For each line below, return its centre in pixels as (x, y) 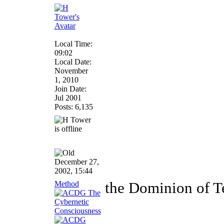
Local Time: (73, 44)
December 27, (76, 162)
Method (66, 184)
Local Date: (73, 62)
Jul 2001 (68, 98)
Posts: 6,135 (73, 107)
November (71, 71)
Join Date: (70, 89)
